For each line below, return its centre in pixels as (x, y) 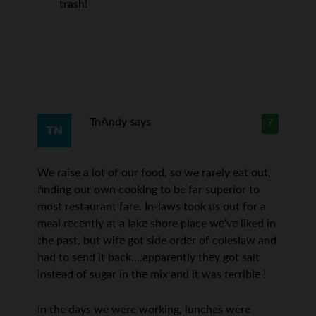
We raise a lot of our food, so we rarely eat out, (154, 173)
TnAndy (108, 122)
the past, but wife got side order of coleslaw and (157, 241)
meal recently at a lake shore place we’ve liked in (157, 224)
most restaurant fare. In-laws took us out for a (152, 207)
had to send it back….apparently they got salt (149, 258)
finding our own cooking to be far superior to (149, 190)
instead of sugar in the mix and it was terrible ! (152, 275)
